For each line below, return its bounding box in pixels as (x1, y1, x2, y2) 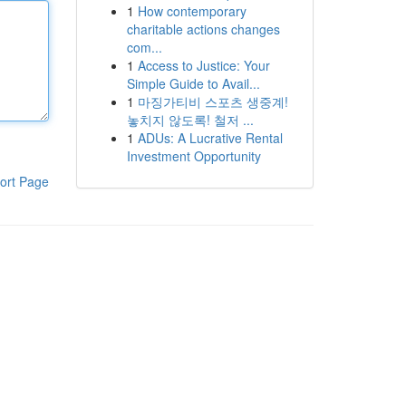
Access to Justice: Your (137, 56, 270, 74)
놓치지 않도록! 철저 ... (126, 111, 254, 129)
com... (126, 38, 162, 56)
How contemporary (137, 2, 246, 20)
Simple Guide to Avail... (126, 74, 260, 92)
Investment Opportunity (126, 147, 261, 165)
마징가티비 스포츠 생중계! (137, 92, 288, 111)
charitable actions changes (126, 20, 280, 38)
